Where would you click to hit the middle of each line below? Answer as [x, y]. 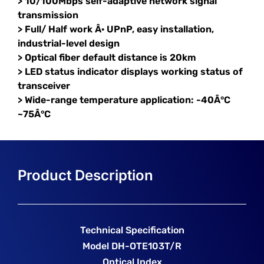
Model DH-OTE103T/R [132, 246]
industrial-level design [69, 44]
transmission [48, 15]
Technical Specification [132, 230]
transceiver [44, 86]
